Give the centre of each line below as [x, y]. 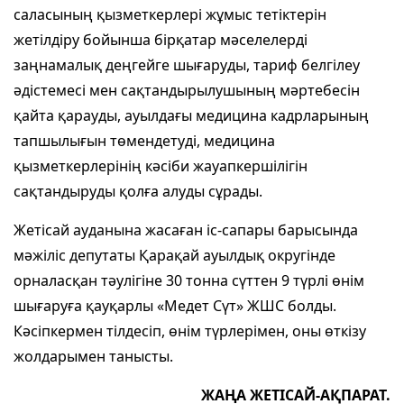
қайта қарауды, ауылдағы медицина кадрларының [191, 115]
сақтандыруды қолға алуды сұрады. [138, 191]
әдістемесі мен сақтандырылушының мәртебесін [187, 90]
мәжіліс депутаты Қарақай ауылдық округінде [174, 255]
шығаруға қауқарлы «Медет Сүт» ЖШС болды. [175, 305]
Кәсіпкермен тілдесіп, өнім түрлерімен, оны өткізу [190, 331]
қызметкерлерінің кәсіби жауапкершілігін [161, 165]
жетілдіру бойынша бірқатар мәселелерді [161, 39]
